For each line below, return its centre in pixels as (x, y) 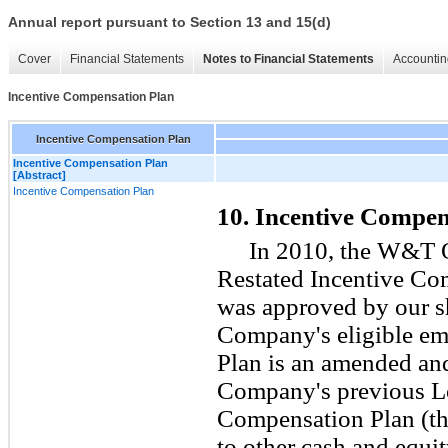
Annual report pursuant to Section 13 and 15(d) (169, 22)
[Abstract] (39, 174)
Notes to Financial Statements (288, 59)
